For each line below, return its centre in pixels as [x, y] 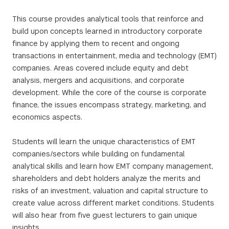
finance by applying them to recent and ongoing [96, 43]
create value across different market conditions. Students [113, 203]
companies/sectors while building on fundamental [98, 154]
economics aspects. [47, 117]
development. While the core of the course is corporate [109, 93]
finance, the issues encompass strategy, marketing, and [109, 105]
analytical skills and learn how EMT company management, [113, 166]
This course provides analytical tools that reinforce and [108, 19]
